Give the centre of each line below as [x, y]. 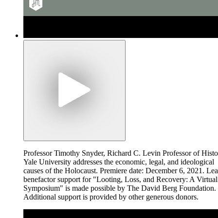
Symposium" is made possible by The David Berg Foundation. [120, 188]
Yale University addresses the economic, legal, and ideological [119, 162]
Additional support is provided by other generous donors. [111, 197]
